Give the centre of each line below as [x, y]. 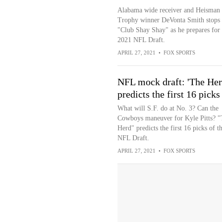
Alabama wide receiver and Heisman [168, 10]
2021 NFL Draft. [141, 40]
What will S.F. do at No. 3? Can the [168, 109]
